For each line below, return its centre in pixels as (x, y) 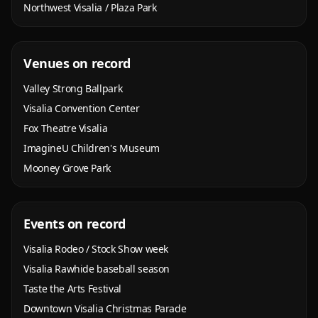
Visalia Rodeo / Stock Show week (96, 249)
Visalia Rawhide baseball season (97, 269)
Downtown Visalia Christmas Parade (105, 308)
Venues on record (77, 63)
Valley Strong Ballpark (73, 88)
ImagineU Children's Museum (92, 148)
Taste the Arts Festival (72, 289)
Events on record (75, 224)
